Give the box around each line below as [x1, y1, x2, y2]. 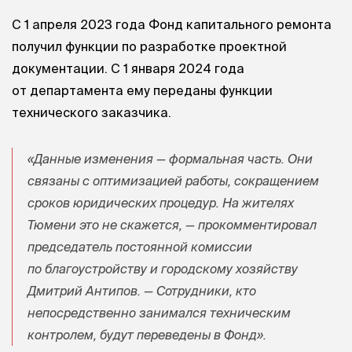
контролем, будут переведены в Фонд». [27, 327, 266, 342]
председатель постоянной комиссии [27, 239, 252, 254]
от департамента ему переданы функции [12, 82, 273, 97]
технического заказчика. [12, 104, 171, 119]
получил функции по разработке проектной [12, 38, 287, 53]
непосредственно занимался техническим [27, 305, 291, 320]
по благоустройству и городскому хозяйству [27, 261, 298, 276]
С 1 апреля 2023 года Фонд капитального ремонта [12, 16, 332, 31]
